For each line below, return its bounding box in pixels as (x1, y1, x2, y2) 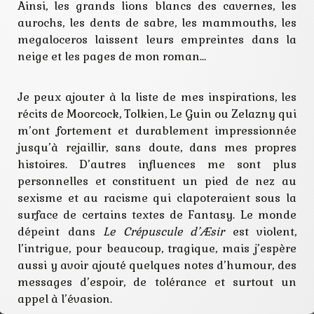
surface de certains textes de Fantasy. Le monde (18, 207, 296, 223)
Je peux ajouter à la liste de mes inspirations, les (18, 90, 296, 105)
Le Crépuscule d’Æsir (103, 224, 224, 240)
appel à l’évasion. (18, 292, 112, 307)
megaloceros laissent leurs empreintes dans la (18, 32, 296, 48)
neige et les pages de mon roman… (18, 49, 206, 64)
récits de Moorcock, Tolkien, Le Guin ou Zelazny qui (18, 107, 296, 122)
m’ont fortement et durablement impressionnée (18, 123, 296, 139)
